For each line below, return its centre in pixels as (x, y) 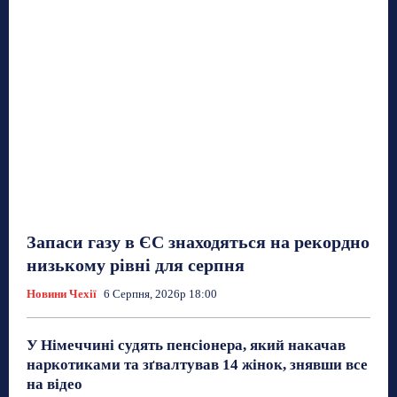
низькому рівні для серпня (136, 265)
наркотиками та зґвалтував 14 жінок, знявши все (197, 365)
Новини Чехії (62, 294)
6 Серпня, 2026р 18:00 (160, 294)
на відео (54, 385)
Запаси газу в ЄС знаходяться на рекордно (198, 242)
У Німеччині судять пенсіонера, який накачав (186, 346)
